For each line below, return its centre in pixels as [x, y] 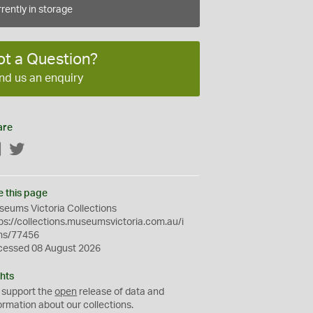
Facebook [24, 150]
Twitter [41, 150]
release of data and [121, 292]
